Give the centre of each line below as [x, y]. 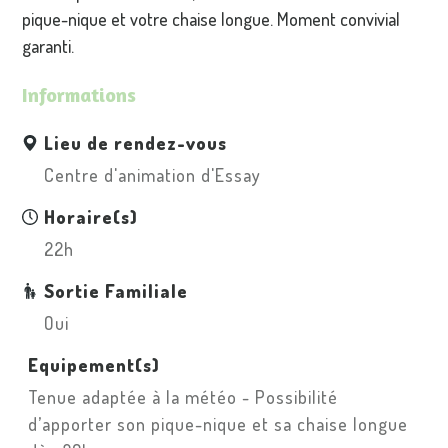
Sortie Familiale [116, 290]
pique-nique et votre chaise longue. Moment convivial [211, 18]
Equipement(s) [94, 364]
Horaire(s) [91, 216]
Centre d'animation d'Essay [153, 174]
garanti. [52, 45]
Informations [79, 94]
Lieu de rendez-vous [136, 142]
